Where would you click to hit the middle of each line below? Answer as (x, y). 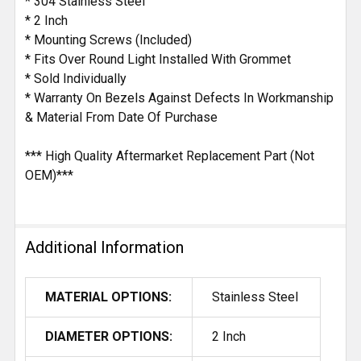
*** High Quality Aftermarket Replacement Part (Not (170, 156)
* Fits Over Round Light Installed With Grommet (158, 60)
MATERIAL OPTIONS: (108, 297)
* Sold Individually (76, 79)
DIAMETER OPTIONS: (109, 337)
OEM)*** (49, 176)
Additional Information (104, 248)
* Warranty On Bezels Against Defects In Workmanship (179, 98)
